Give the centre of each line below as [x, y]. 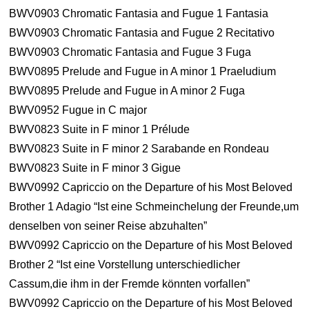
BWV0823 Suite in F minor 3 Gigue [95, 168]
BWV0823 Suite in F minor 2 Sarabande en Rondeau [139, 149]
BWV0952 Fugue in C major [78, 110]
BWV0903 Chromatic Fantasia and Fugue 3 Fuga [130, 52]
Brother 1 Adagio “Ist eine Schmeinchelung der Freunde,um [154, 207]
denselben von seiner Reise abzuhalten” [108, 226]
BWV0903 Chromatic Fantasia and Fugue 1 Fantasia [139, 13]
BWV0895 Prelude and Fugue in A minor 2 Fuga [127, 91]
